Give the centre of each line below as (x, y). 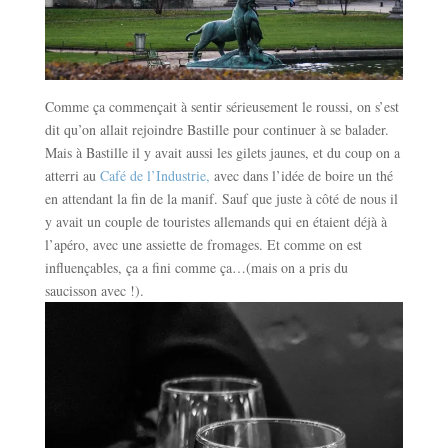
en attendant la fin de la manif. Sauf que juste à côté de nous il (221, 198)
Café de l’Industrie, (154, 175)
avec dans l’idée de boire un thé (301, 175)
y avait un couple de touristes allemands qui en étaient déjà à (215, 221)
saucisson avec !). (94, 290)
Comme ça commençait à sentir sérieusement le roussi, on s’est (221, 106)
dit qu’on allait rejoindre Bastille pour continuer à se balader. (216, 129)
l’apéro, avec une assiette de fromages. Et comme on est (203, 244)
